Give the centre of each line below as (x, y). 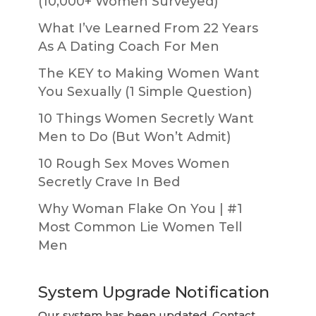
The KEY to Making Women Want (149, 73)
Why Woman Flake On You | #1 (140, 208)
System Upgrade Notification (154, 292)
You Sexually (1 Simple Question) (145, 91)
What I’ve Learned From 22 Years (148, 28)
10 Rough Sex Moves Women (134, 163)
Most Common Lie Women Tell (140, 227)
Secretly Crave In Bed (109, 182)
